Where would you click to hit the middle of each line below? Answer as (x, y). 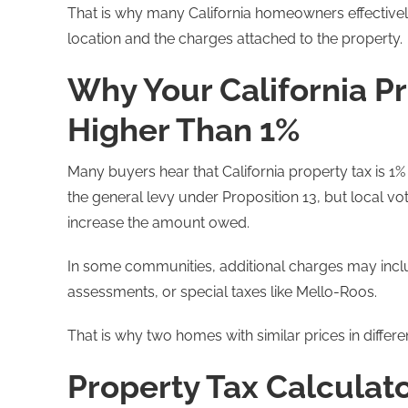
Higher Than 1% (184, 129)
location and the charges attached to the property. (235, 38)
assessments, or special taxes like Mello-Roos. (222, 291)
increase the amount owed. (158, 222)
